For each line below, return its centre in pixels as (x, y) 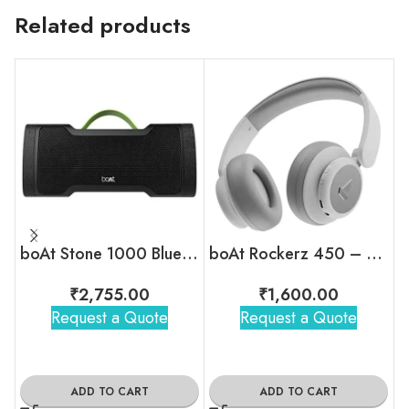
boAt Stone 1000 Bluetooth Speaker (190, 253)
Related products (103, 25)
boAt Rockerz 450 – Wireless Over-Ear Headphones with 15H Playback (374, 253)
